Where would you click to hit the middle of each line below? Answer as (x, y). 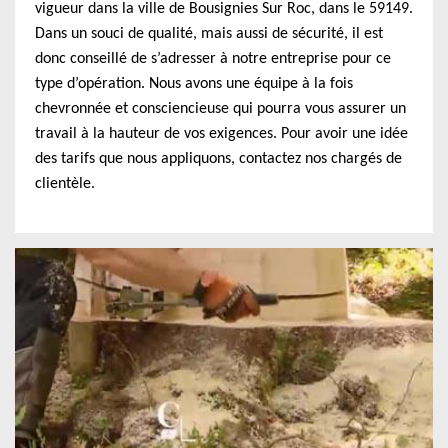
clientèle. (65, 184)
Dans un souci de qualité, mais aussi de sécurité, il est (209, 34)
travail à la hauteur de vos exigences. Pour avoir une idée (221, 134)
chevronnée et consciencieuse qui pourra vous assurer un (220, 109)
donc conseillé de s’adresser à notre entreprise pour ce (213, 59)
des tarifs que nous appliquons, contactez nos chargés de (218, 159)
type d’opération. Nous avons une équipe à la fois (194, 84)
